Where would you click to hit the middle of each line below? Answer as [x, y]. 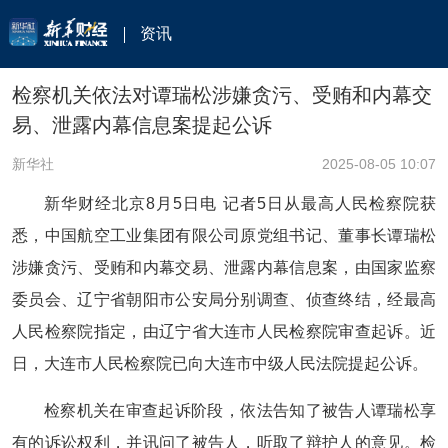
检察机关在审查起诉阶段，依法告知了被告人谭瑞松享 [240, 410]
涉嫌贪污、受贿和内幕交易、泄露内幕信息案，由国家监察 [224, 267]
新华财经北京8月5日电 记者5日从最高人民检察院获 [240, 203]
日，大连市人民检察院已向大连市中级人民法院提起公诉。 [220, 363]
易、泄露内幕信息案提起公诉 [142, 125]
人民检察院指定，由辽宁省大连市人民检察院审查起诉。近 [224, 331]
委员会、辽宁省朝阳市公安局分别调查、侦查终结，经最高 [224, 299]
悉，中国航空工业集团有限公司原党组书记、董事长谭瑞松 [224, 235]
